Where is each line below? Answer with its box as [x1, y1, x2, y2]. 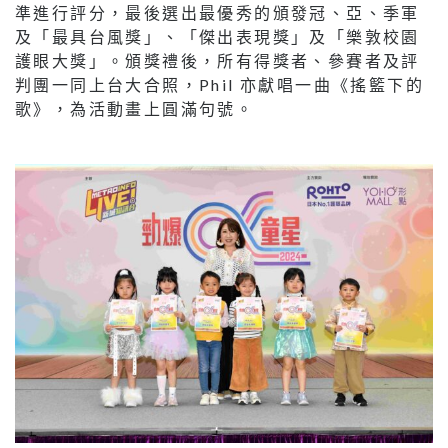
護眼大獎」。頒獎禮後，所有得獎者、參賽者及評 [15, 51, 420, 71]
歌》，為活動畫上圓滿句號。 [15, 99, 255, 119]
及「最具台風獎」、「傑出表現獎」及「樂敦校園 [15, 27, 420, 47]
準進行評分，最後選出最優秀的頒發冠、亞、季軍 [15, 3, 420, 23]
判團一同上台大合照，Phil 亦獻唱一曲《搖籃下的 [15, 75, 424, 95]
